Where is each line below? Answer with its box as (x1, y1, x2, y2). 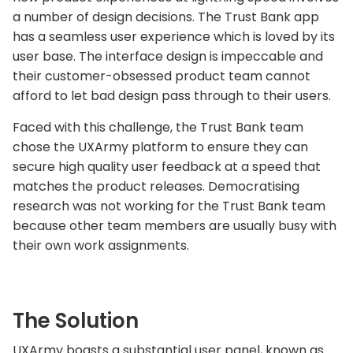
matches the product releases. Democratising (13, 176, 299, 195)
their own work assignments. (13, 236, 189, 255)
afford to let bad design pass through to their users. (13, 87, 331, 106)
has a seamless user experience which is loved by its (13, 28, 335, 46)
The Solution (13, 307, 139, 336)
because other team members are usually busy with (13, 216, 336, 235)
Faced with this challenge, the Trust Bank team (13, 117, 303, 136)
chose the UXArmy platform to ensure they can (13, 137, 308, 156)
